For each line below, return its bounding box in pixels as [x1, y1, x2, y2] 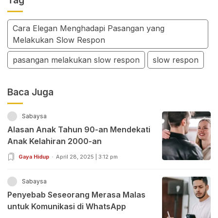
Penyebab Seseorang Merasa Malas [7, 190, 145, 200]
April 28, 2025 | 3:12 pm [56, 153, 118, 161]
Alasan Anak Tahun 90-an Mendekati [7, 125, 150, 135]
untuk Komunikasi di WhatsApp [7, 201, 126, 212]
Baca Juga [7, 87, 54, 98]
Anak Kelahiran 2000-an [7, 136, 102, 146]
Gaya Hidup [18, 153, 49, 161]
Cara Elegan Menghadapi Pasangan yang [13, 23, 164, 33]
